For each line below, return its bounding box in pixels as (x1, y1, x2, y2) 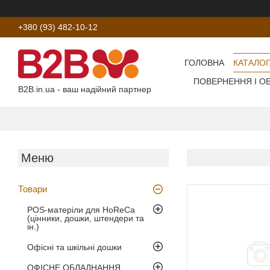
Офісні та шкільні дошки (27, 242, 122, 252)
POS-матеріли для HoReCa (27, 204, 135, 215)
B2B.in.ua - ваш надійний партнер (18, 84, 151, 94)
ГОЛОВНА (184, 58, 224, 68)
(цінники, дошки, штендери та (27, 213, 144, 223)
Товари (18, 183, 47, 194)
